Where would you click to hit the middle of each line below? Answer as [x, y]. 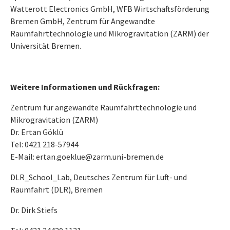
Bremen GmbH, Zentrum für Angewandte [83, 21]
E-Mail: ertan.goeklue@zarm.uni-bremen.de [87, 157]
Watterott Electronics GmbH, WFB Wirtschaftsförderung [110, 9]
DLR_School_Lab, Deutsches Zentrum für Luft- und [99, 177]
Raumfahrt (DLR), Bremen [56, 189]
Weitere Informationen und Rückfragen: [85, 87]
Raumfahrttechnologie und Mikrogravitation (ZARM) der [110, 33]
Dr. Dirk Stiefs [34, 210]
